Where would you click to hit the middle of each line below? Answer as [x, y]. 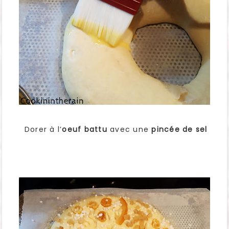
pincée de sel [179, 130]
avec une [129, 130]
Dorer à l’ [42, 130]
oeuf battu [85, 130]
